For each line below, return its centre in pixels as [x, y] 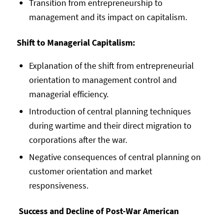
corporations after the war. [78, 139]
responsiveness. [58, 185]
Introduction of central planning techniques [110, 111]
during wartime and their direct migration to [110, 125]
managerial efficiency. [69, 94]
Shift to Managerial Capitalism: [76, 42]
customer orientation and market [90, 171]
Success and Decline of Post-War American [97, 211]
